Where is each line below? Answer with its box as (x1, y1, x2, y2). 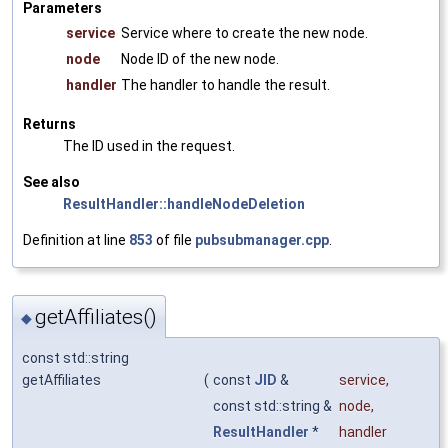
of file (153, 231, 195, 248)
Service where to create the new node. (121, 24, 368, 41)
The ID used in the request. (63, 137, 235, 154)
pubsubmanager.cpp (195, 231, 329, 248)
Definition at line (23, 231, 129, 248)
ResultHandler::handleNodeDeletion (63, 195, 305, 212)
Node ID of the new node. (121, 50, 279, 67)
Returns (23, 115, 76, 132)
